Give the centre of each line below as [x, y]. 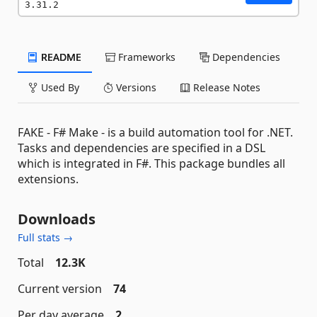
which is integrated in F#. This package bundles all [151, 163]
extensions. [48, 179]
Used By [59, 87]
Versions [135, 87]
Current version [60, 289]
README [60, 57]
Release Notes [225, 87]
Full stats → [45, 237]
